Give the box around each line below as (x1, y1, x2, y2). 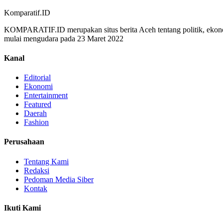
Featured (24, 100, 51, 109)
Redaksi (24, 166, 49, 175)
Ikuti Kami (4, 203, 41, 212)
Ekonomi (24, 82, 53, 91)
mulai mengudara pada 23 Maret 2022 (4, 34, 123, 43)
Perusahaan (4, 137, 44, 146)
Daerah (24, 109, 47, 118)
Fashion (24, 118, 49, 127)
